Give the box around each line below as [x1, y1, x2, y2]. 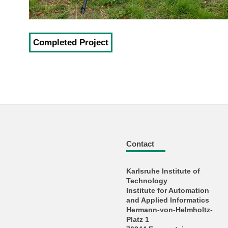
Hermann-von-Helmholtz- [126, 206, 213, 214]
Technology [126, 177, 168, 185]
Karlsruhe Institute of [126, 167, 201, 176]
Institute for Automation [126, 187, 210, 195]
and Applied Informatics [126, 196, 210, 205]
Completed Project [33, 37, 108, 47]
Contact [126, 139, 155, 148]
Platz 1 [126, 216, 150, 224]
